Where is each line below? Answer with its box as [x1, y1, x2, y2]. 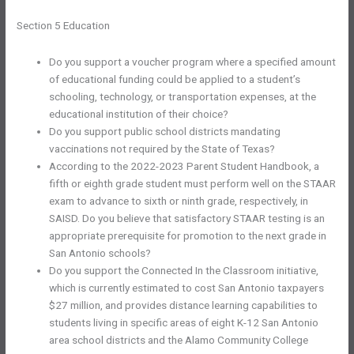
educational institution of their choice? [49, 107, 229, 120]
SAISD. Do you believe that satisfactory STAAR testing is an [49, 211, 326, 224]
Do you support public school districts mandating [49, 124, 281, 137]
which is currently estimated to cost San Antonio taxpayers [49, 281, 325, 294]
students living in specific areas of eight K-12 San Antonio [49, 315, 319, 329]
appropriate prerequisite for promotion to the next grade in [49, 228, 327, 242]
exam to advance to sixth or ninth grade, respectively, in [49, 194, 309, 207]
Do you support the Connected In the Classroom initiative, [49, 263, 319, 277]
